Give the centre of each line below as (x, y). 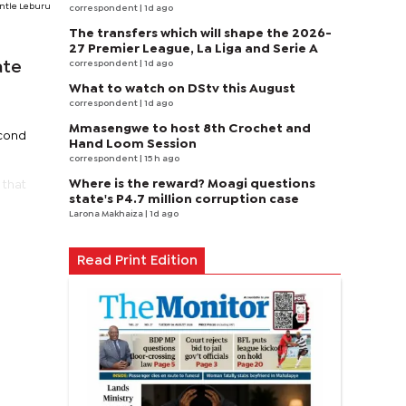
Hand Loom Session (133, 144)
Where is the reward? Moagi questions (192, 184)
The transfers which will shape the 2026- (200, 34)
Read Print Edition (137, 261)
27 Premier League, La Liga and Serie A (193, 49)
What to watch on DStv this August (182, 89)
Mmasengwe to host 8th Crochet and (190, 129)
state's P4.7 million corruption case (184, 199)
